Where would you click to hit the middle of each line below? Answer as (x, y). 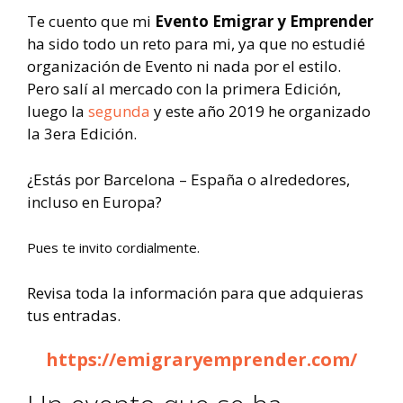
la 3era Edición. (82, 134)
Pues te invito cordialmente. (115, 248)
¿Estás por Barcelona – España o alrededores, (188, 179)
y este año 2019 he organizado (260, 112)
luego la (58, 112)
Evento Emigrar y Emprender (264, 22)
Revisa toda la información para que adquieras (195, 292)
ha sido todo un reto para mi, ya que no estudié (196, 44)
